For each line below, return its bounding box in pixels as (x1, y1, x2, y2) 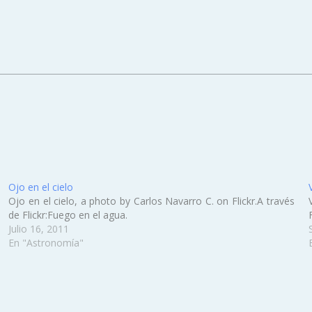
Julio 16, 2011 (8, 222, 70, 235)
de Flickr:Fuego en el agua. (8, 208, 128, 221)
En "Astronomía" (8, 236, 84, 249)
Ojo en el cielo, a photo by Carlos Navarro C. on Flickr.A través (8, 194, 295, 208)
